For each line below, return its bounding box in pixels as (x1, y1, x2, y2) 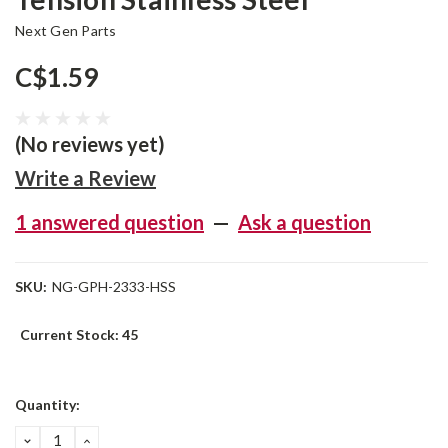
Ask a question (238, 210, 371, 234)
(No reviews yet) (15, 132, 165, 156)
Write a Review (15, 166, 156, 190)
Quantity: (15, 395, 80, 413)
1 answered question (15, 210, 204, 234)
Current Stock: (20, 326, 122, 343)
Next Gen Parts (15, 22, 117, 39)
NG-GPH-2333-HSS (51, 278, 176, 295)
